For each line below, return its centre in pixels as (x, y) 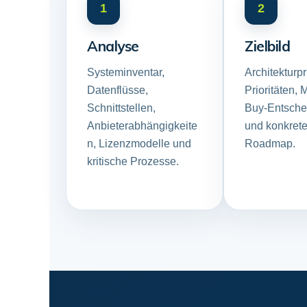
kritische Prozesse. (133, 161)
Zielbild (268, 46)
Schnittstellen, (121, 108)
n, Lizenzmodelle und (139, 144)
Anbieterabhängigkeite (142, 126)
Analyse (113, 46)
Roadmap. (270, 144)
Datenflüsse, (118, 90)
